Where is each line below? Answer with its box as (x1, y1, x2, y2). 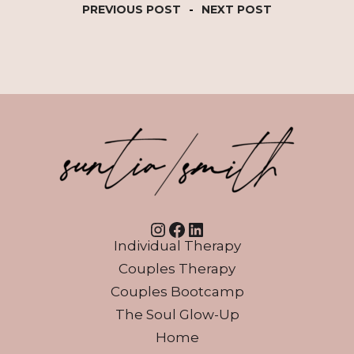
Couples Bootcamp (110, 283, 244, 299)
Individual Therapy (113, 238, 241, 254)
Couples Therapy (119, 260, 235, 277)
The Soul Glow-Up (115, 306, 239, 322)
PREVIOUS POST (82, 2, 181, 17)
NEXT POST (201, 2, 272, 17)
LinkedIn (194, 217, 277, 240)
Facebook (175, 217, 267, 240)
